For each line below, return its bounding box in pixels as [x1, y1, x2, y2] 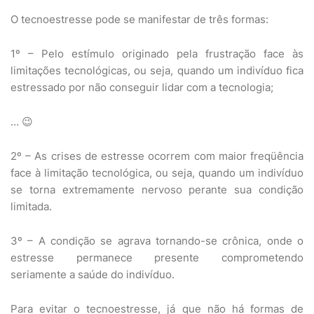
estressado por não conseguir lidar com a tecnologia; [11, 81, 273, 94]
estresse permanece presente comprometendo [11, 251, 303, 264]
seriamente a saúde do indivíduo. [11, 268, 175, 281]
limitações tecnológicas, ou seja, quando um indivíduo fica [11, 64, 303, 77]
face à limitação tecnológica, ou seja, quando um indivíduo [11, 166, 303, 179]
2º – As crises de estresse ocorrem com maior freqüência [11, 149, 303, 163]
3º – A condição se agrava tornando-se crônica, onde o [11, 234, 303, 247]
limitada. [11, 200, 52, 213]
